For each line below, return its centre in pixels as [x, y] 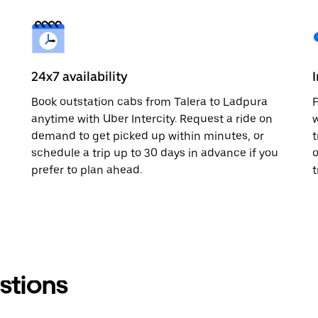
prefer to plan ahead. [87, 170]
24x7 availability [79, 76]
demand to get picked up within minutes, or [148, 136]
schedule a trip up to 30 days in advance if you [155, 153]
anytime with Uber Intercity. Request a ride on [152, 119]
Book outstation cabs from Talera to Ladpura [149, 102]
